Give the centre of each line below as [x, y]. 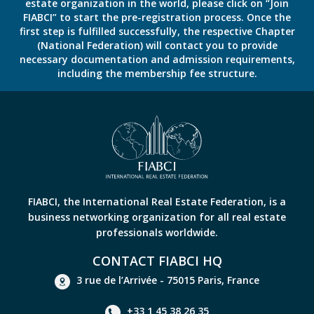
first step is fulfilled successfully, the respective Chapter [157, 32]
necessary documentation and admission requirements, [157, 60]
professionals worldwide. [157, 233]
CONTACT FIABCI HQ [157, 261]
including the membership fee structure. [157, 74]
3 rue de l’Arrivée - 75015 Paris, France [168, 280]
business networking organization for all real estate [157, 217]
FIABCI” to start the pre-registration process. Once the [157, 18]
